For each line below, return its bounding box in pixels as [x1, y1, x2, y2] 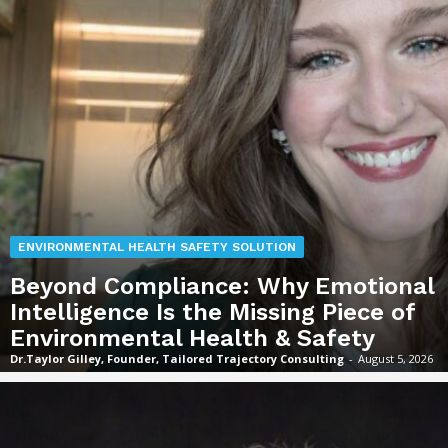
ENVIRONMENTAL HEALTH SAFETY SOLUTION [18, 240, 296, 255]
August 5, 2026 [358, 351, 433, 367]
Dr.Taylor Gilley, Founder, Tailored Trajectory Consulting [10, 351, 344, 367]
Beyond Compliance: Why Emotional [10, 272, 435, 301]
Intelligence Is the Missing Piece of [10, 298, 416, 327]
